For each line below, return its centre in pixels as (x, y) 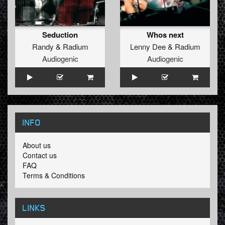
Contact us (40, 155)
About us (37, 145)
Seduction (60, 35)
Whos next (165, 35)
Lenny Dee (148, 47)
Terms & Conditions (54, 176)
